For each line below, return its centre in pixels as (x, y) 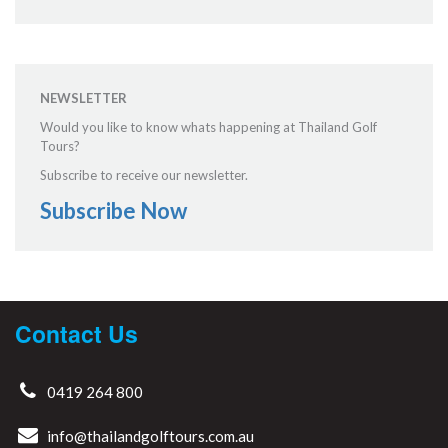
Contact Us (76, 333)
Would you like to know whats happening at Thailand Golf (208, 126)
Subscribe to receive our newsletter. (144, 174)
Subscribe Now (113, 210)
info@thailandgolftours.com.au (150, 435)
